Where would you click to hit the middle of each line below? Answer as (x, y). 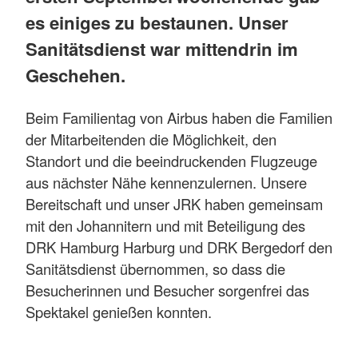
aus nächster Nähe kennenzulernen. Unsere (166, 182)
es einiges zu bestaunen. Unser (157, 23)
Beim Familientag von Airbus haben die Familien (179, 117)
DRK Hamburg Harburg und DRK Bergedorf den (179, 247)
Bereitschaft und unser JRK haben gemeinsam (174, 203)
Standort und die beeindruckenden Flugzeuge (171, 160)
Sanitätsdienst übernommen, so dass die (155, 268)
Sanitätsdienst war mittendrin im (162, 49)
